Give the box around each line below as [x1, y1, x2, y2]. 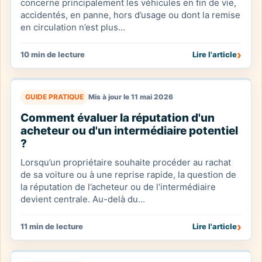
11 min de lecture [20, 222, 83, 231]
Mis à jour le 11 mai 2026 [88, 92, 173, 101]
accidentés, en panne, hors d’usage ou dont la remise [20, 9, 240, 20]
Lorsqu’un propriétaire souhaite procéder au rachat [20, 157, 231, 168]
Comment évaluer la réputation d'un [20, 111, 215, 125]
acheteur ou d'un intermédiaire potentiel [20, 124, 238, 137]
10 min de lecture [20, 50, 85, 59]
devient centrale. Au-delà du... [20, 194, 145, 205]
